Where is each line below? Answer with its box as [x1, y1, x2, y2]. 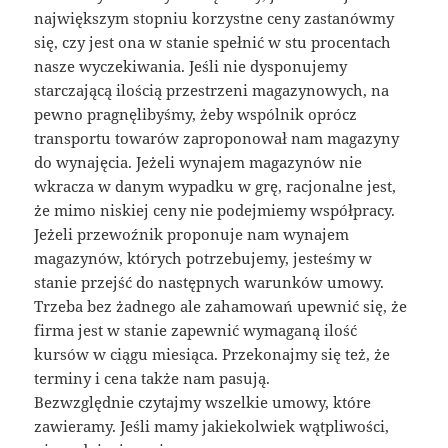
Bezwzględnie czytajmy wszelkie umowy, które [34, 392, 372, 413]
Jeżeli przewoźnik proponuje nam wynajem [34, 224, 350, 245]
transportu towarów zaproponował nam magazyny [34, 128, 400, 149]
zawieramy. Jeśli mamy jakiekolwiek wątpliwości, [34, 416, 390, 437]
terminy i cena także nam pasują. [34, 368, 271, 389]
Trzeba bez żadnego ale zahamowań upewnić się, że [34, 296, 408, 317]
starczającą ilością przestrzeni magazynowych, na [34, 80, 390, 101]
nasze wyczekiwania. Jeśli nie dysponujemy [34, 56, 348, 77]
